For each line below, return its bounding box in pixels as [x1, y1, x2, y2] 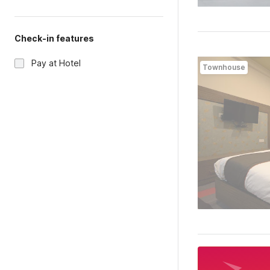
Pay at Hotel [31, 58, 81, 68]
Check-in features [14, 33, 94, 43]
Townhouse [202, 63, 245, 72]
